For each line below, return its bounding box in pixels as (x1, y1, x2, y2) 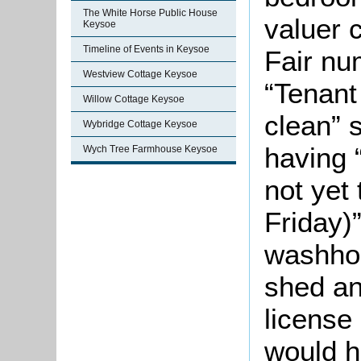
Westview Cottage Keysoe (83, 68, 197, 80)
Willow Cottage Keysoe (83, 93, 185, 105)
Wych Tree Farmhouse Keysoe (83, 143, 218, 155)
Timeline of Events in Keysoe (83, 44, 210, 55)
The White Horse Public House (83, 7, 218, 19)
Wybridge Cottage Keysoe (83, 118, 197, 130)
